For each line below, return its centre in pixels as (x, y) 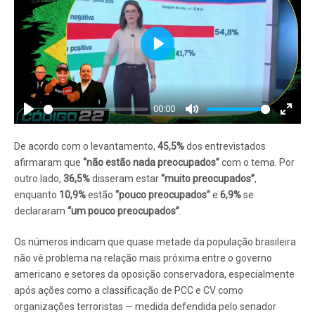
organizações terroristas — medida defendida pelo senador (145, 307)
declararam (41, 211)
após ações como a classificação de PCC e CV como (129, 291)
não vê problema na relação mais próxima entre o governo (143, 258)
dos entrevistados (225, 147)
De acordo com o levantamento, (86, 147)
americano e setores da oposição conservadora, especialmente (154, 275)
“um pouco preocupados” (123, 211)
